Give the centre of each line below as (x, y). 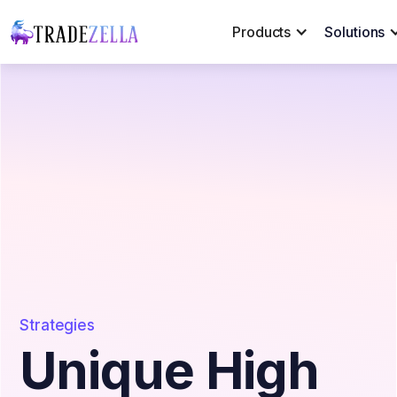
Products (262, 32)
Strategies (57, 325)
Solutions (355, 32)
